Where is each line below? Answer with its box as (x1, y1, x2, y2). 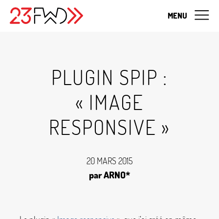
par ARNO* (89, 168, 130, 181)
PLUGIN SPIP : (51, 64, 168, 90)
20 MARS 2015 (87, 155, 132, 167)
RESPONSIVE (48, 114, 157, 140)
